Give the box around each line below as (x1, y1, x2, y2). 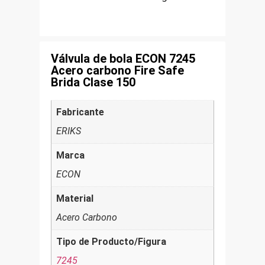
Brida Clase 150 (51, 75, 135, 90)
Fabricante (56, 106, 104, 118)
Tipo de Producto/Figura (56, 236, 166, 248)
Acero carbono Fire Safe (51, 63, 184, 78)
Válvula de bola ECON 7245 (51, 51, 195, 66)
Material (56, 193, 93, 205)
